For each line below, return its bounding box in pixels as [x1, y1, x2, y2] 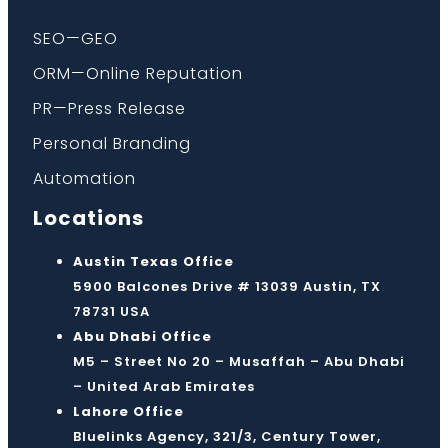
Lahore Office [73, 402, 184, 422]
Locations [33, 204, 144, 233]
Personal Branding [33, 132, 191, 156]
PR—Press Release [33, 97, 186, 121]
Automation [33, 167, 136, 191]
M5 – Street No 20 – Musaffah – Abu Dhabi [73, 352, 405, 372]
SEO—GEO [33, 27, 118, 51]
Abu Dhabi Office [73, 327, 212, 347]
